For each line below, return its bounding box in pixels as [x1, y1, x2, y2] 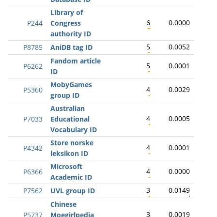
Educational [50, 114, 90, 124]
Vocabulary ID [50, 125, 97, 134]
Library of [50, 8, 83, 17]
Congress [50, 18, 81, 28]
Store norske [50, 138, 93, 147]
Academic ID [50, 172, 92, 182]
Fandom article [50, 56, 101, 65]
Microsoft [50, 162, 82, 171]
